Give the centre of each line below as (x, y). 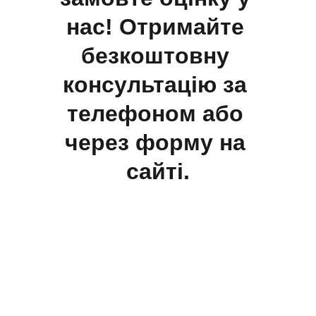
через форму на (158, 142)
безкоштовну (158, 56)
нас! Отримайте (158, 27)
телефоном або (158, 114)
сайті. (158, 171)
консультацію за (158, 85)
